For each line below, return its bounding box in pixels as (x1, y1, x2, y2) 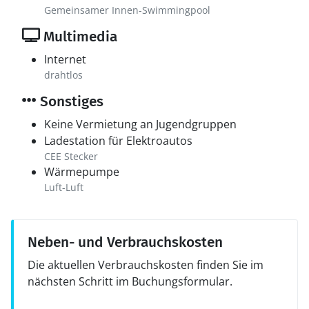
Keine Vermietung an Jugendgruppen (44, 117, 237, 132)
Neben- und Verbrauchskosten (28, 233, 223, 251)
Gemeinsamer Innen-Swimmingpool (44, 3, 210, 17)
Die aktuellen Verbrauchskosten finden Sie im (28, 257, 263, 272)
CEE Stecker (44, 150, 98, 163)
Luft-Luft (44, 181, 83, 194)
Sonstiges (37, 92, 103, 110)
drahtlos (44, 68, 83, 81)
